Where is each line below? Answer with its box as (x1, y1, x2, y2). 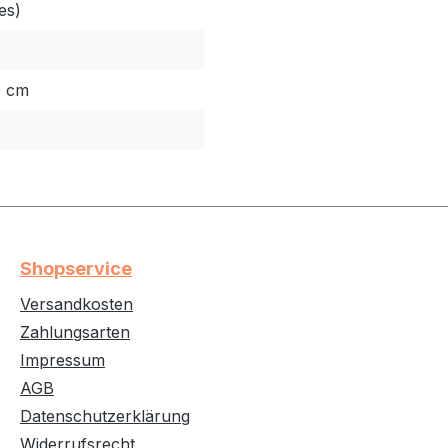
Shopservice (20, 258, 132, 279)
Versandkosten (20, 294, 133, 314)
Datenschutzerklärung (20, 406, 190, 426)
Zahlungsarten (20, 322, 130, 342)
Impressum (20, 350, 105, 370)
